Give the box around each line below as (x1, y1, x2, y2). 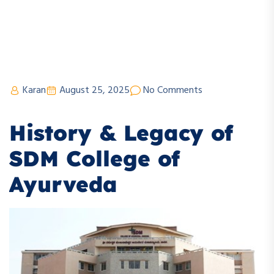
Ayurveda (9, 171, 117, 198)
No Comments (143, 82, 202, 98)
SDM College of (9, 145, 180, 172)
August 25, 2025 (59, 82, 130, 98)
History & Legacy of (9, 119, 233, 147)
